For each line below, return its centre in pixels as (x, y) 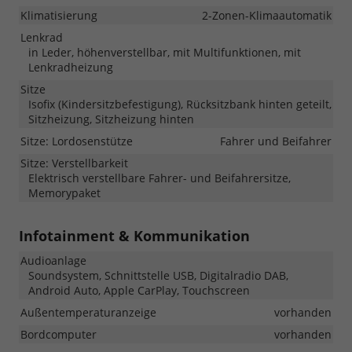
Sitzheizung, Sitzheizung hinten (111, 119)
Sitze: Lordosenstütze (77, 141)
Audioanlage (53, 260)
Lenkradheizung (71, 67)
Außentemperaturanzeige (88, 312)
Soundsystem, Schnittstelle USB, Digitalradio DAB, (158, 275)
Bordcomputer (59, 334)
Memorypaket (64, 192)
